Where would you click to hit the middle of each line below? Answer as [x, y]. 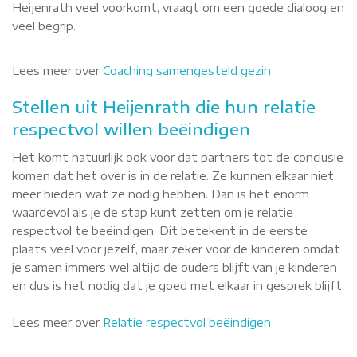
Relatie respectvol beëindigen [187, 322]
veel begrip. [44, 26]
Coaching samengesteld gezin [187, 71]
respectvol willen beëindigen [131, 129]
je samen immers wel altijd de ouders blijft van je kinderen [175, 267]
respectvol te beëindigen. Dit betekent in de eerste [160, 231]
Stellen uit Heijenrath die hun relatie [164, 106]
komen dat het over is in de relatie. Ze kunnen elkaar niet [173, 176]
